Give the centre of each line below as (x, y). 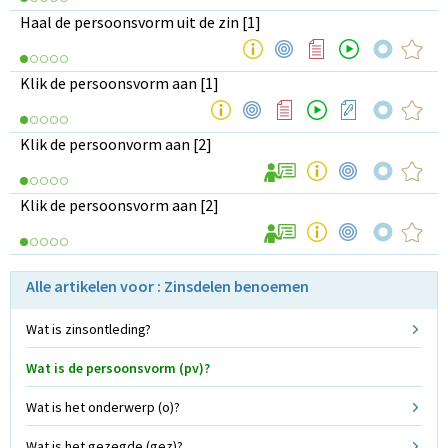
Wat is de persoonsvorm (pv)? (118, 367)
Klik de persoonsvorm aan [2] (119, 204)
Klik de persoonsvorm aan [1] (119, 82)
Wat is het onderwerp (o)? (103, 406)
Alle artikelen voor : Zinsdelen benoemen (167, 285)
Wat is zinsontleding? (88, 328)
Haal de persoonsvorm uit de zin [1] (140, 21)
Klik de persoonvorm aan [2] (116, 143)
